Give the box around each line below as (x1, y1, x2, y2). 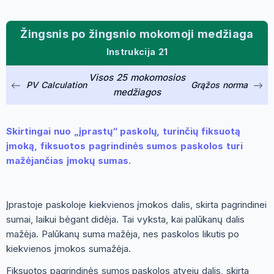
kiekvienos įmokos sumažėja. (6, 242, 131, 254)
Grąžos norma (191, 79, 248, 90)
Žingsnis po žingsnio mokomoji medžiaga (20, 27, 254, 40)
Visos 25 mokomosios (89, 71, 185, 83)
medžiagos (113, 86, 161, 98)
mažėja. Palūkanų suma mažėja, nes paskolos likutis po (6, 228, 240, 240)
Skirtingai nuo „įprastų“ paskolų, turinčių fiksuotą (6, 125, 240, 137)
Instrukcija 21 (106, 46, 168, 57)
